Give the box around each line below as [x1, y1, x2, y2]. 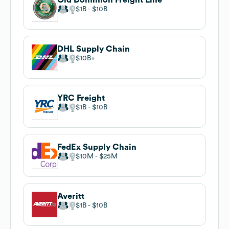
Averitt [57, 192, 84, 200]
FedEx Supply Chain [57, 143, 136, 151]
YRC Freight [57, 94, 105, 102]
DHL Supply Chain [57, 44, 130, 53]
